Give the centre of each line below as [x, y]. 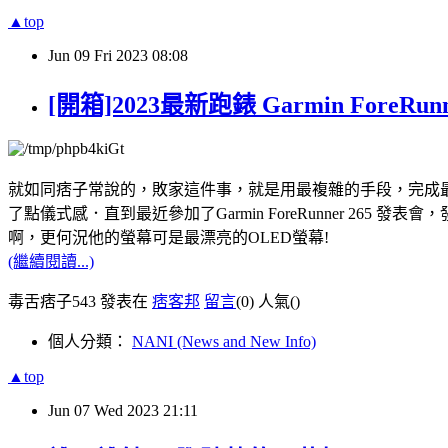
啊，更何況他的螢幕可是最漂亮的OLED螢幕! [168, 238]
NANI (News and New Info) [224, 342]
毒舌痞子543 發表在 [80, 302]
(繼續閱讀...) [51, 262]
